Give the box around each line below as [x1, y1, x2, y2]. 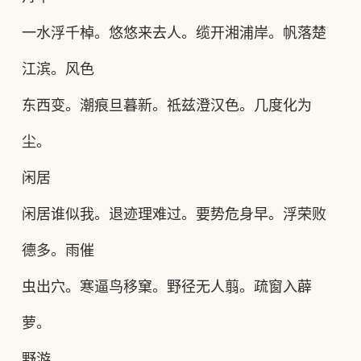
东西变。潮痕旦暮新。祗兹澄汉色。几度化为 [21, 98, 312, 114]
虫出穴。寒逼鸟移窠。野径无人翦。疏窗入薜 [21, 279, 312, 295]
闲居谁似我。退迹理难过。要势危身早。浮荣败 [21, 206, 326, 222]
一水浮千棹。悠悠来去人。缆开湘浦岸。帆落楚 [21, 25, 326, 41]
